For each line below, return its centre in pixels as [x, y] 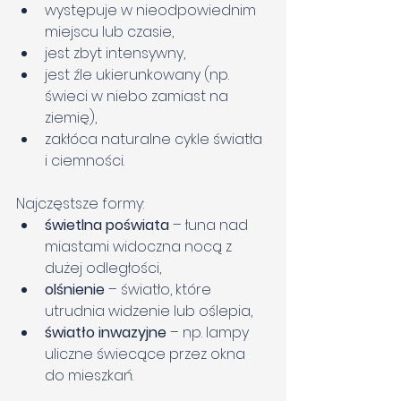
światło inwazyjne [106, 333]
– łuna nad [210, 226]
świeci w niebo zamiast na [138, 97]
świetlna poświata [107, 226]
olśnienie [75, 290]
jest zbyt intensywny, [115, 54]
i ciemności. [85, 161]
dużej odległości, [103, 269]
